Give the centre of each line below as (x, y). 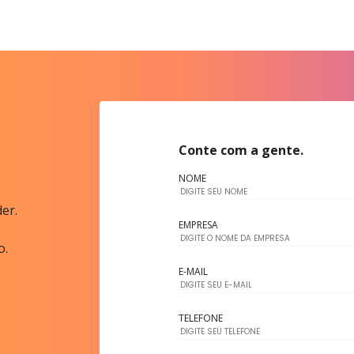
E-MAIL (193, 271)
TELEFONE (200, 318)
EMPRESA (198, 225)
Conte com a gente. (241, 150)
